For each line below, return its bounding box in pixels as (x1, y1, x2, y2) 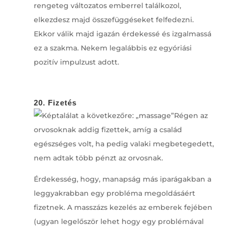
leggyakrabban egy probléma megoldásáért (33, 188, 195, 198)
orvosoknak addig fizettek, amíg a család (33, 125, 182, 134)
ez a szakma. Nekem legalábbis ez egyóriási (33, 43, 192, 52)
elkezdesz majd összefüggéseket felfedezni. (33, 15, 194, 24)
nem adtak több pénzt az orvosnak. (33, 153, 163, 162)
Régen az (174, 110, 208, 120)
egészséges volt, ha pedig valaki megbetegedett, (33, 139, 214, 148)
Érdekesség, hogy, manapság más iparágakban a (33, 174, 211, 184)
